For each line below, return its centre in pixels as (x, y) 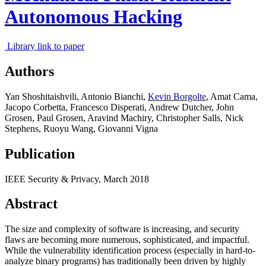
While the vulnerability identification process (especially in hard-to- (130, 251)
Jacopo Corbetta (35, 107)
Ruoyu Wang (68, 128)
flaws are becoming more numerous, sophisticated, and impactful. (127, 240)
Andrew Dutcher (180, 107)
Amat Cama (233, 96)
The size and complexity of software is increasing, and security (122, 229)
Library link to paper (46, 46)
